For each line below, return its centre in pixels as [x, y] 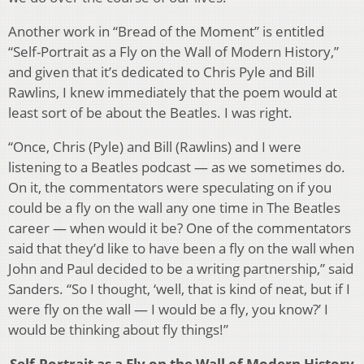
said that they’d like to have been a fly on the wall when [181, 249]
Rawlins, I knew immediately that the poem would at [173, 93]
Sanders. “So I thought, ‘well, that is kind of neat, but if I [179, 289]
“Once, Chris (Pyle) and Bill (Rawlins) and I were [155, 147]
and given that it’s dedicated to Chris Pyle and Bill [161, 72]
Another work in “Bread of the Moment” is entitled [166, 32]
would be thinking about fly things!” [118, 330]
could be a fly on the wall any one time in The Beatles [174, 208]
